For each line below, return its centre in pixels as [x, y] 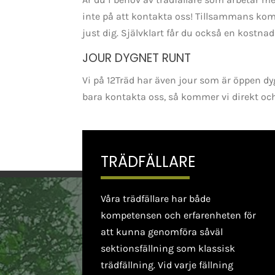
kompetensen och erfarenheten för [179, 215]
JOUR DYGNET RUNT [137, 58]
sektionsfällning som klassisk [168, 248]
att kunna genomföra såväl [162, 231]
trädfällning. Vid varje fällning [167, 265]
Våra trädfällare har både [156, 198]
